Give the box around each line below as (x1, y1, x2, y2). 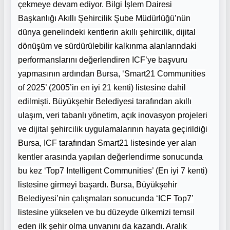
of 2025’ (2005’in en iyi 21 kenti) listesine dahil (18, 83, 186, 92)
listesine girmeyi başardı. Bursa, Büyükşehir (18, 180, 177, 189)
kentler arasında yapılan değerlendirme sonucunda (18, 152, 203, 161)
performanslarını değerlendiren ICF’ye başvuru (18, 55, 187, 64)
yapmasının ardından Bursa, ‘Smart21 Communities (18, 69, 205, 78)
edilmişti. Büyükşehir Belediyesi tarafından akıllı (18, 97, 191, 106)
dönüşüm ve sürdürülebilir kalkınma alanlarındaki (18, 41, 197, 50)
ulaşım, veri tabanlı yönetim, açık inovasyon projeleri (18, 110, 207, 120)
